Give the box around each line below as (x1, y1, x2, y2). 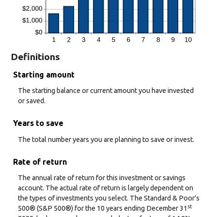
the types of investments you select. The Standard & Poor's (18, 194, 200, 202)
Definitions (11, 51, 60, 62)
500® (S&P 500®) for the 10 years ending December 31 (18, 204, 187, 213)
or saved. (18, 97, 46, 105)
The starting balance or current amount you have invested (18, 87, 194, 95)
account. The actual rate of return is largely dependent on (18, 184, 193, 192)
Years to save (13, 119, 63, 128)
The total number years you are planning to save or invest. (18, 135, 194, 143)
